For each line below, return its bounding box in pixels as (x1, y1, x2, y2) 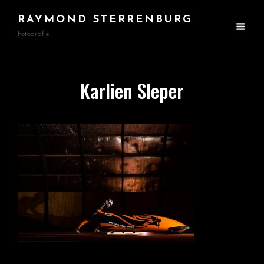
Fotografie (18, 30, 49, 38)
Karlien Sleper (80, 77, 184, 104)
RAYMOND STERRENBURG (18, 14, 193, 25)
